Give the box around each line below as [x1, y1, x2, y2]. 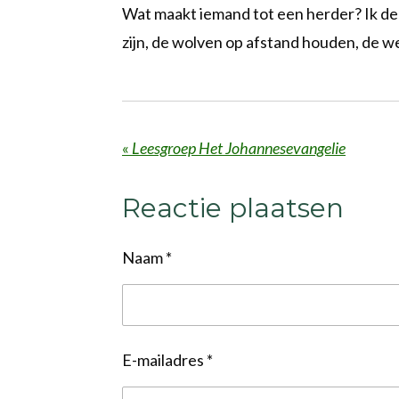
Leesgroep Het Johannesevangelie [132, 137, 346, 158]
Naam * [122, 248, 172, 268]
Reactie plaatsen [122, 191, 344, 225]
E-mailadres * [122, 350, 213, 370]
